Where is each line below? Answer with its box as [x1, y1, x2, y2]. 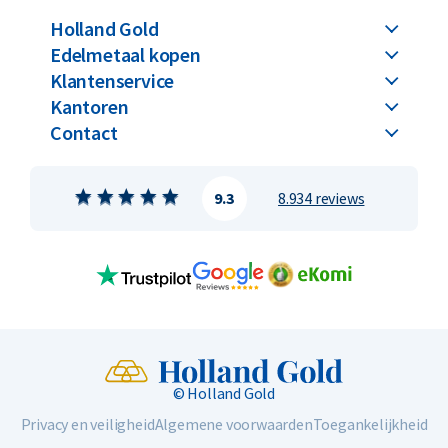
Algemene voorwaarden [154, 414, 313, 435]
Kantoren [50, 93, 129, 119]
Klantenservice [50, 67, 175, 93]
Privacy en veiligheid [20, 414, 155, 435]
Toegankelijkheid [312, 414, 428, 435]
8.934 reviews [278, 187, 365, 208]
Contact [50, 119, 118, 145]
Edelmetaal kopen [50, 41, 201, 67]
